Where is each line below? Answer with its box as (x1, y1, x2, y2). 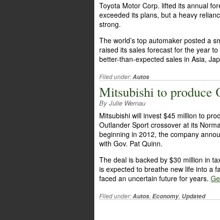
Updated (182, 192, 205, 200)
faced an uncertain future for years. (99, 173, 211, 183)
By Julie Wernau (99, 98, 145, 108)
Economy (152, 192, 179, 200)
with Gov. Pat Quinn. (99, 138, 163, 148)
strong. (99, 19, 121, 29)
